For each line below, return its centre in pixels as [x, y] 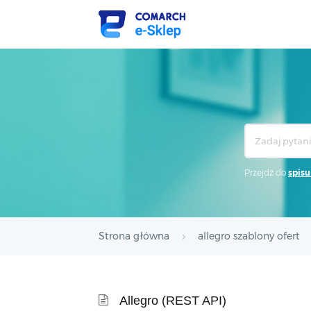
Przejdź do [266, 173]
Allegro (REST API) [173, 301]
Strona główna [134, 236]
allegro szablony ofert [249, 236]
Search [259, 131]
